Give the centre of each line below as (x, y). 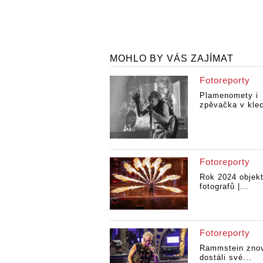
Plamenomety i (229, 95)
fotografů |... (224, 186)
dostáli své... (225, 257)
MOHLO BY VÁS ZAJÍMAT (172, 58)
